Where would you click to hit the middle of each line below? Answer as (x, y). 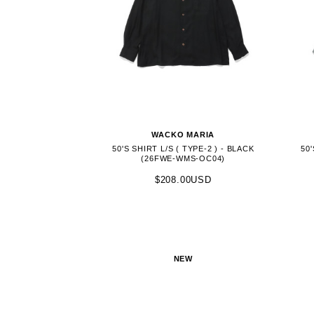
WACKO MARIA (183, 134)
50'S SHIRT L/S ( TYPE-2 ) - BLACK (183, 148)
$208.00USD (183, 179)
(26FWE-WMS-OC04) (183, 158)
